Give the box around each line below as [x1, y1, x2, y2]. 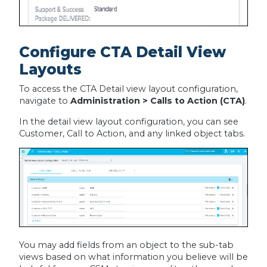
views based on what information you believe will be [18, 251, 248, 262]
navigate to [18, 95, 70, 107]
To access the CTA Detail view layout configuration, [18, 83, 238, 95]
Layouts [18, 60, 82, 79]
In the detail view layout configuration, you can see [18, 116, 238, 127]
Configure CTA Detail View [18, 43, 226, 61]
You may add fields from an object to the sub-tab [18, 239, 234, 250]
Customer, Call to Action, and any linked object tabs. [18, 128, 245, 139]
